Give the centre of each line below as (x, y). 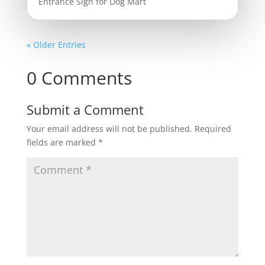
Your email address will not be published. (109, 128)
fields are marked (62, 142)
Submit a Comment (85, 109)
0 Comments (79, 77)
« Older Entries (56, 44)
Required (213, 128)
